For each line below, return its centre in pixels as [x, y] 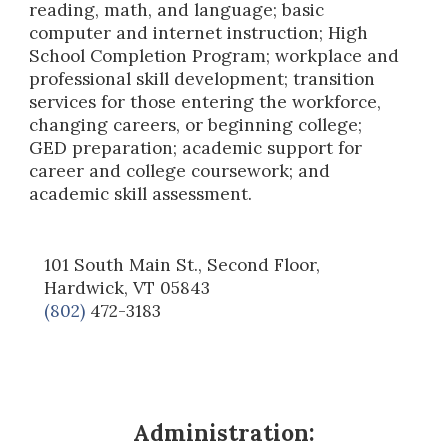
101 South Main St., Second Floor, [182, 264]
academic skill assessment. [141, 193]
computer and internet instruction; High [199, 32]
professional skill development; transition [202, 78]
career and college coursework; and [180, 170]
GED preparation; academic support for [196, 147]
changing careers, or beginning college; [196, 124]
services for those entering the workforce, [205, 101]
